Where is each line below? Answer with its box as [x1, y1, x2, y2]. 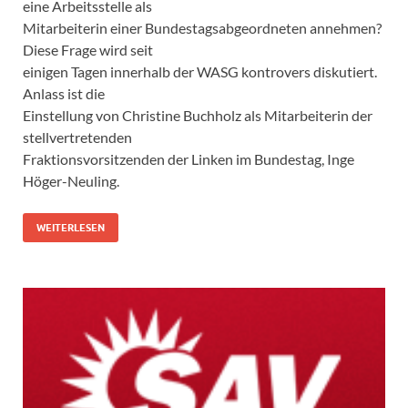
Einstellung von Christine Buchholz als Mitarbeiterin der [23, 106, 372, 124]
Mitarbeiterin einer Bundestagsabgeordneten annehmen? [23, 18, 382, 36]
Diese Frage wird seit [23, 40, 153, 58]
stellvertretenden [23, 127, 132, 146]
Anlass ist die [23, 84, 105, 102]
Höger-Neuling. [23, 171, 119, 189]
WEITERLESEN [36, 220, 105, 234]
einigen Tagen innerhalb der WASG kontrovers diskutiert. [23, 62, 377, 80]
